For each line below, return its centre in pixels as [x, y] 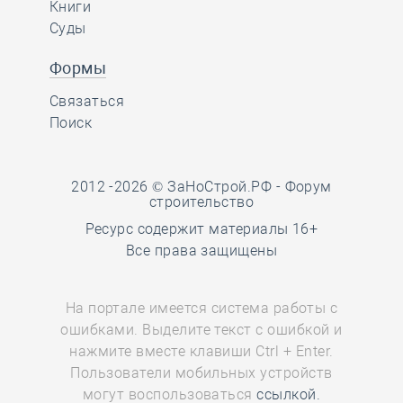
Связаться [87, 101]
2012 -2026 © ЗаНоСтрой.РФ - [178, 187]
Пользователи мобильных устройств [201, 373]
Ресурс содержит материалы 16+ [201, 229]
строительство [201, 202]
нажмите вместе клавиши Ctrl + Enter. [201, 351]
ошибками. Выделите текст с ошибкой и [201, 330]
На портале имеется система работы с [201, 308]
